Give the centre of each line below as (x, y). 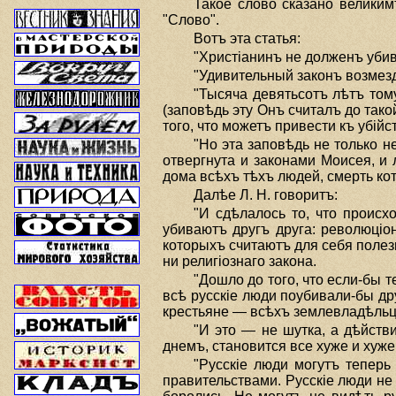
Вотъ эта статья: (247, 38)
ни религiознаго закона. (240, 261)
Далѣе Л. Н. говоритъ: (266, 195)
